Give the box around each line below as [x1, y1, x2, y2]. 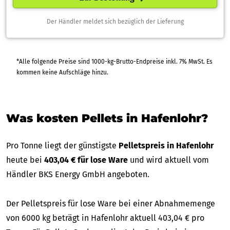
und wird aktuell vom [128, 155, 209, 165]
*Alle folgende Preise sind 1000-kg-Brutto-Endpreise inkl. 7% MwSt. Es [16, 57, 179, 65]
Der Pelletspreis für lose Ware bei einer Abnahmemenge [6, 198, 215, 208]
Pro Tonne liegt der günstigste [6, 140, 119, 150]
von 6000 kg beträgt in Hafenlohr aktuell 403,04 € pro [6, 213, 204, 223]
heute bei [6, 155, 44, 165]
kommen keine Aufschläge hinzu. [92, 68, 108, 76]
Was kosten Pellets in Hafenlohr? [6, 111, 208, 125]
